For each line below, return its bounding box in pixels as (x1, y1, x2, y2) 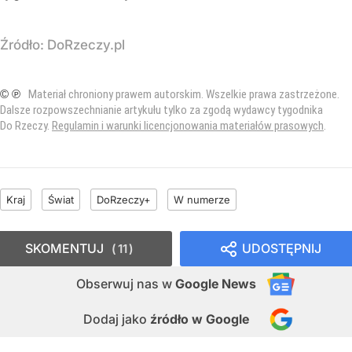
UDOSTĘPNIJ (242, 240, 321, 256)
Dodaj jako (83, 310, 150, 327)
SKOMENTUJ (25, 240, 104, 256)
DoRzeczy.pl (47, 36, 125, 53)
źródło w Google (150, 310, 249, 327)
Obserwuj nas (76, 275, 162, 291)
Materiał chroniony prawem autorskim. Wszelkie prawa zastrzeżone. (28, 86, 339, 101)
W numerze (174, 192, 230, 206)
